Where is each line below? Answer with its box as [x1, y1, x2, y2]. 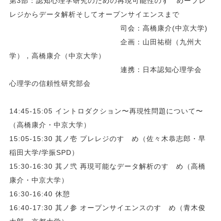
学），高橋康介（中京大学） [9, 51, 106, 60]
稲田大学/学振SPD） [9, 148, 79, 156]
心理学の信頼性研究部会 [9, 79, 91, 87]
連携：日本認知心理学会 [9, 65, 202, 74]
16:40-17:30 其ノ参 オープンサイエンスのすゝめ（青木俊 [9, 203, 206, 212]
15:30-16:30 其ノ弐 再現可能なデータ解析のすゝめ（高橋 [9, 162, 206, 170]
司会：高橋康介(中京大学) [9, 24, 208, 32]
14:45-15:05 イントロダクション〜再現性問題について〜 [9, 107, 204, 115]
